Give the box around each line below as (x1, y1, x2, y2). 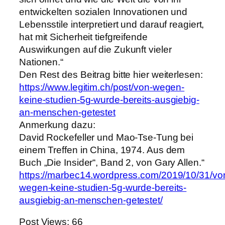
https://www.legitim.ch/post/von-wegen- (19, 81, 185, 92)
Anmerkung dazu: (19, 119, 95, 130)
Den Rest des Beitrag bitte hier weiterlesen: (19, 69, 203, 80)
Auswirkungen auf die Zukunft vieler (19, 44, 172, 55)
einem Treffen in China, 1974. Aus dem (19, 144, 185, 155)
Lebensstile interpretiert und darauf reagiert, (19, 19, 204, 30)
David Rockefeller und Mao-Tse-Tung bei (19, 132, 194, 143)
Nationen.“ (19, 56, 64, 67)
